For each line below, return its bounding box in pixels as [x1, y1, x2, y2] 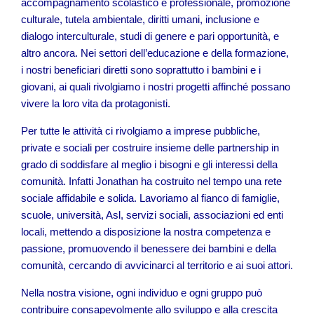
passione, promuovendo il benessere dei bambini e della [21, 243, 276, 254]
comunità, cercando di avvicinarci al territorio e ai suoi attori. [21, 259, 293, 271]
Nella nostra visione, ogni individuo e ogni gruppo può [21, 287, 262, 299]
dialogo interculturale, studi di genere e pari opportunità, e [21, 30, 279, 42]
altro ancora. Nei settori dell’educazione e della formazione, [21, 47, 289, 59]
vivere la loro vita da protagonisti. [21, 97, 170, 109]
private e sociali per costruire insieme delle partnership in [21, 142, 279, 153]
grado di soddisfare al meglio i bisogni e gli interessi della [21, 158, 278, 170]
